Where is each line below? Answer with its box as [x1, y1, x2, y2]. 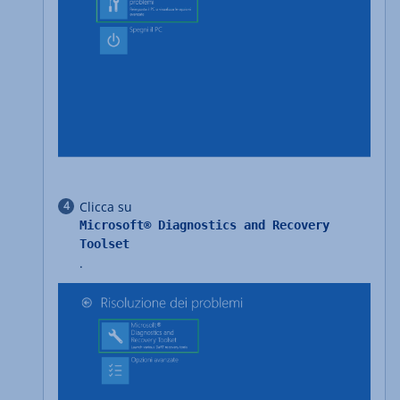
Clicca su [79, 198, 132, 216]
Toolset [79, 237, 129, 252]
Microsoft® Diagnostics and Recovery [79, 218, 329, 233]
